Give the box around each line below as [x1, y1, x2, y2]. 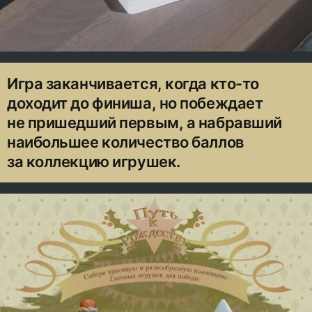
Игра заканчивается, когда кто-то [7, 75, 259, 93]
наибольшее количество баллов [7, 133, 244, 152]
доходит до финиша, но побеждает [7, 94, 263, 113]
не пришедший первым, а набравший [7, 114, 282, 132]
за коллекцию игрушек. [7, 153, 180, 171]
